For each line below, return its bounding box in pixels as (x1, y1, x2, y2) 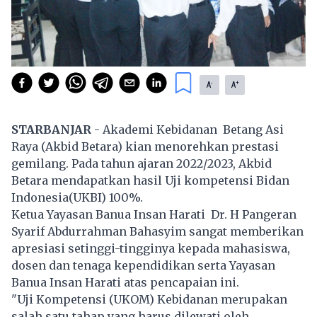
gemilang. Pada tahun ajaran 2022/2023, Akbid (11, 156, 272, 171)
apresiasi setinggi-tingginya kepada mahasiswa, (11, 241, 290, 255)
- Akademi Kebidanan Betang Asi (91, 122, 284, 137)
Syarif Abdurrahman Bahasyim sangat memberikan (11, 224, 304, 238)
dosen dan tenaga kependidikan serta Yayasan (11, 258, 275, 272)
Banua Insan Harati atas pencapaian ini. (11, 275, 239, 289)
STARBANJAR (11, 122, 91, 137)
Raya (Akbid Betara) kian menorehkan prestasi (11, 139, 279, 154)
